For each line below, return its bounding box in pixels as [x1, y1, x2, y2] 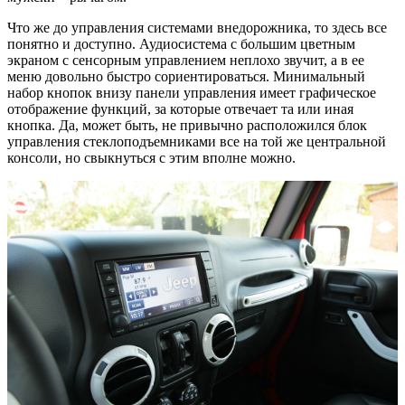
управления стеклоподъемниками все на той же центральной [7, 133, 386, 149]
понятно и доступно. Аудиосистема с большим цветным [7, 35, 355, 52]
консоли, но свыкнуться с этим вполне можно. [7, 149, 296, 165]
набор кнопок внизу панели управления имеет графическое [7, 84, 376, 100]
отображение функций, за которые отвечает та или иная [7, 100, 353, 117]
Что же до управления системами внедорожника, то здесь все [7, 19, 387, 35]
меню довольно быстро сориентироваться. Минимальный [7, 68, 365, 84]
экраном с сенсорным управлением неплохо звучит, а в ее [7, 52, 364, 68]
